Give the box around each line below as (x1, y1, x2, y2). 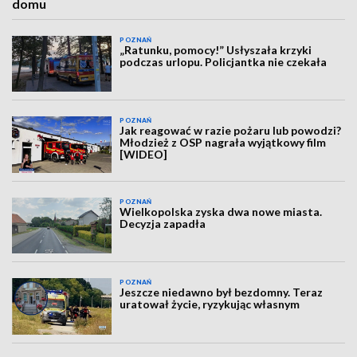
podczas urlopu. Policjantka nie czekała (120, 55, 328, 69)
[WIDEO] (120, 147, 168, 162)
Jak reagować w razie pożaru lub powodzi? (120, 124, 342, 138)
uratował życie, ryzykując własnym (120, 297, 300, 312)
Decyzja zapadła (120, 216, 206, 230)
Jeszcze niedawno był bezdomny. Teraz (120, 285, 324, 300)
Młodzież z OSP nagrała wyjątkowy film (120, 135, 327, 150)
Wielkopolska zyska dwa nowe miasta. (120, 204, 323, 218)
